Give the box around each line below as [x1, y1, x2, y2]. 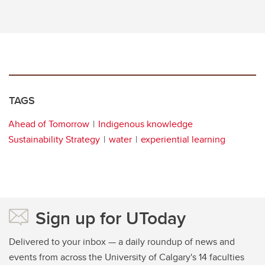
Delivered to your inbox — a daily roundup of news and [9, 235, 235, 249]
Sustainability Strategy [8, 132, 100, 147]
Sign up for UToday [35, 205, 186, 231]
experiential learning [141, 132, 225, 147]
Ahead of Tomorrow [8, 117, 89, 131]
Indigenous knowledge [98, 117, 193, 131]
